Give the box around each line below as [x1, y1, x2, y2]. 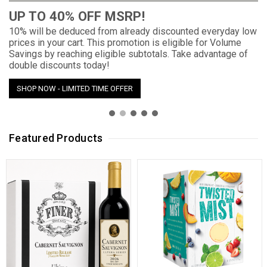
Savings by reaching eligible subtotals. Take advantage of [9, 48, 248, 60]
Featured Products [9, 132, 103, 144]
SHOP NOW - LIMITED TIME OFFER [17, 84, 133, 93]
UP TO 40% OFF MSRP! [9, 9, 145, 24]
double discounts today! [9, 60, 110, 71]
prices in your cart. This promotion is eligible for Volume [9, 37, 241, 48]
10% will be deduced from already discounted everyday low [9, 26, 257, 37]
